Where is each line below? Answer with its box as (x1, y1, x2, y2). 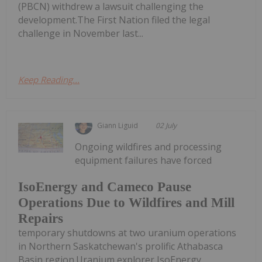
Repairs (18, 211, 63, 226)
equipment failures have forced (75, 153, 212, 167)
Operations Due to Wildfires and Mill (18, 195, 235, 211)
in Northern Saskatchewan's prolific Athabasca (18, 240, 223, 253)
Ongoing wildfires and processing (75, 140, 222, 153)
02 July (156, 120, 177, 130)
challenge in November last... (18, 26, 143, 40)
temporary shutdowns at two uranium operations (18, 226, 236, 240)
